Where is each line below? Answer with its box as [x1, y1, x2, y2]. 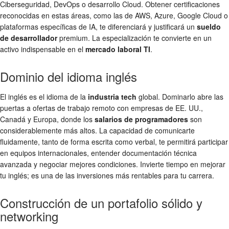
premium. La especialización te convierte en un [57, 33, 212, 43]
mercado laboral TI [85, 44, 150, 55]
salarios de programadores [95, 114, 188, 125]
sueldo [197, 21, 221, 32]
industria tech [88, 91, 136, 102]
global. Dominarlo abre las [136, 91, 223, 102]
